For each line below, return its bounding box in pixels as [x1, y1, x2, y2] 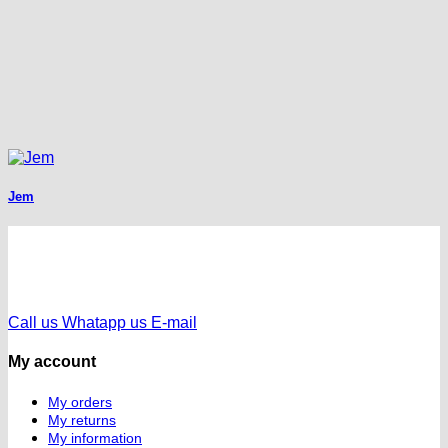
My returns [48, 411, 116, 428]
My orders [48, 393, 112, 410]
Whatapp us [62, 314, 147, 332]
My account [8, 353, 96, 371]
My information [48, 429, 142, 446]
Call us [8, 314, 58, 332]
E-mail [151, 314, 197, 332]
